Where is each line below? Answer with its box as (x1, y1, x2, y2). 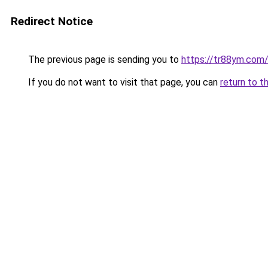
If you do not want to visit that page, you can (26, 77, 220, 88)
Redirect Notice (11, 14, 93, 28)
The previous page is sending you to (26, 54, 181, 65)
